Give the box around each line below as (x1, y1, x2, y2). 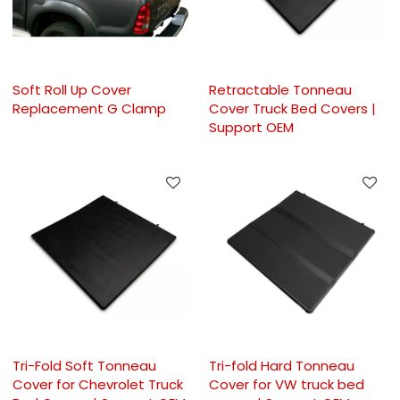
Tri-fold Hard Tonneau (209, 356, 354, 376)
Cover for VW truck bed (209, 375, 364, 395)
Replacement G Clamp (12, 98, 167, 118)
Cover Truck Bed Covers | (209, 98, 376, 118)
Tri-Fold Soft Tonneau (12, 356, 157, 376)
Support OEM (209, 117, 294, 137)
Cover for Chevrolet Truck (12, 375, 184, 395)
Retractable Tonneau (209, 79, 352, 99)
